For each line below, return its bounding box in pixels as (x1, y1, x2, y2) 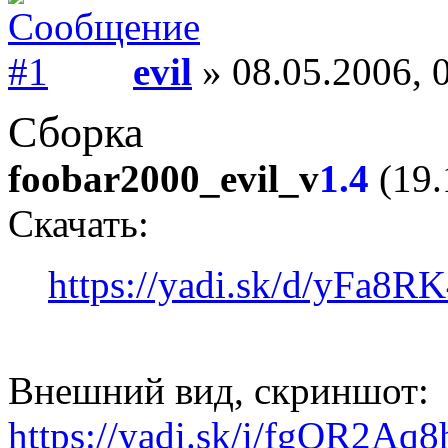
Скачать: (8, 202, 149, 245)
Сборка (8, 108, 144, 156)
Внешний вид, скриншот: (8, 369, 429, 412)
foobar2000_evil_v (8, 157, 319, 200)
